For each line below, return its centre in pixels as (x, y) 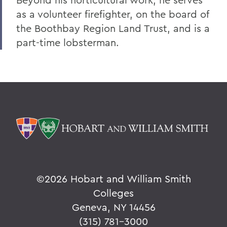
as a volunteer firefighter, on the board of (112, 14)
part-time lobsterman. (68, 42)
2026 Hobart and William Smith (118, 179)
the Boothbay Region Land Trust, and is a (113, 28)
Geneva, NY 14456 (113, 207)
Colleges (113, 193)
